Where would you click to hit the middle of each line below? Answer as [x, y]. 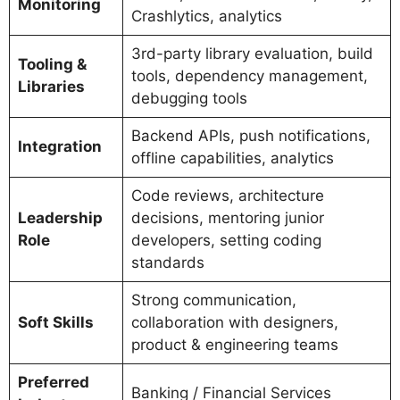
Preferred [53, 383]
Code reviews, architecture [227, 196]
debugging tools [189, 99]
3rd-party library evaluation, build [252, 54]
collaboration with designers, [234, 323]
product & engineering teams [234, 345]
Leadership [60, 218]
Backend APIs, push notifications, [250, 136]
